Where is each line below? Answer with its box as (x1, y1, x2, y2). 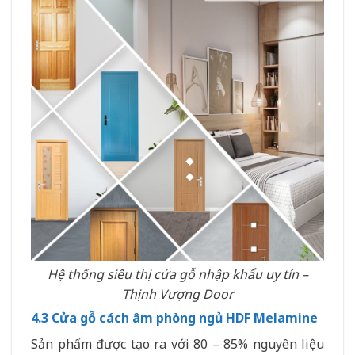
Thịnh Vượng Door (121, 284, 234, 303)
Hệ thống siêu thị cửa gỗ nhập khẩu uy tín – (47, 265, 308, 283)
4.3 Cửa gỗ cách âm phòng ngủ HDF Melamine (31, 308, 318, 326)
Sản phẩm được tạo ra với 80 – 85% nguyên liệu (31, 334, 324, 353)
